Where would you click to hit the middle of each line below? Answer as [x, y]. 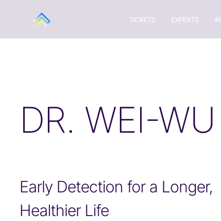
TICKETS [142, 19]
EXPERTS [185, 19]
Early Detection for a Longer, [116, 187]
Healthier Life [64, 210]
